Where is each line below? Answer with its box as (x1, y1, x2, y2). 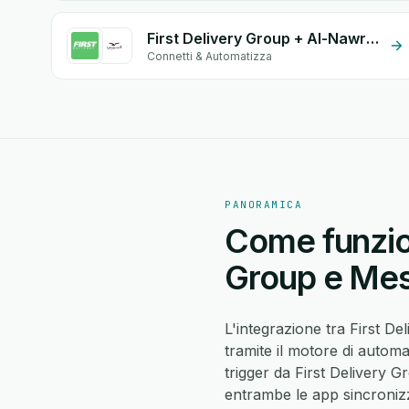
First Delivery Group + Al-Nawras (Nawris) (366, 29, 379, 47)
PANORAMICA (225, 198, 303, 211)
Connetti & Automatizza (147, 49, 272, 63)
